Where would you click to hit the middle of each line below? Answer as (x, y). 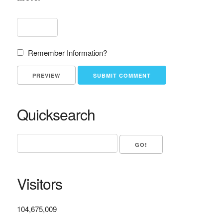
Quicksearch (56, 114)
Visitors (39, 183)
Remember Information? (67, 53)
